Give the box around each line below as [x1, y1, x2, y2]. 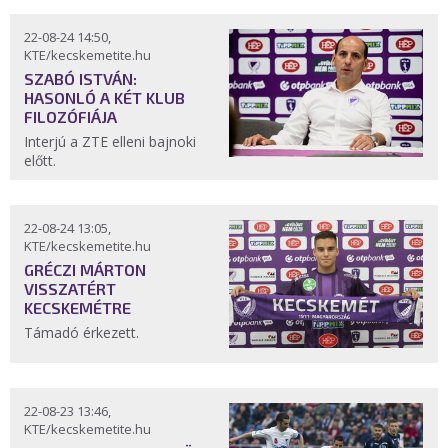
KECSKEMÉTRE [24, 298, 131, 318]
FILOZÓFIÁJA [24, 107, 117, 127]
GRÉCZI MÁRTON [24, 260, 146, 280]
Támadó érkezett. [24, 323, 139, 343]
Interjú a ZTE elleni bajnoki [24, 132, 196, 152]
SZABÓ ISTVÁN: [24, 69, 137, 89]
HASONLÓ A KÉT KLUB [24, 88, 185, 108]
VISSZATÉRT [24, 279, 116, 299]
